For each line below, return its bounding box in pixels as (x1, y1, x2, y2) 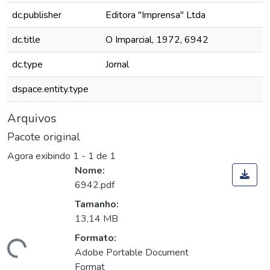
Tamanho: (75, 198, 119, 212)
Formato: (75, 231, 116, 245)
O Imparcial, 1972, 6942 (105, 33, 209, 46)
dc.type (12, 58, 43, 71)
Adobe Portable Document (75, 246, 189, 260)
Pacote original (7, 130, 80, 144)
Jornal (105, 58, 129, 71)
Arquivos (7, 110, 57, 127)
